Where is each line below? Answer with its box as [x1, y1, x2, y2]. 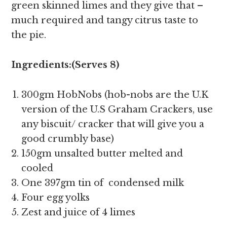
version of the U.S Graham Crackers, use [21, 104, 213, 115]
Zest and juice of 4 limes [21, 207, 136, 218]
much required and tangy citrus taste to [11, 15, 199, 26]
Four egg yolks [21, 192, 90, 203]
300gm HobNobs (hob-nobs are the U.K [21, 89, 209, 100]
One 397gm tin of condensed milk [21, 177, 184, 188]
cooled [21, 163, 54, 174]
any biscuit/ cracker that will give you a [21, 119, 205, 130]
